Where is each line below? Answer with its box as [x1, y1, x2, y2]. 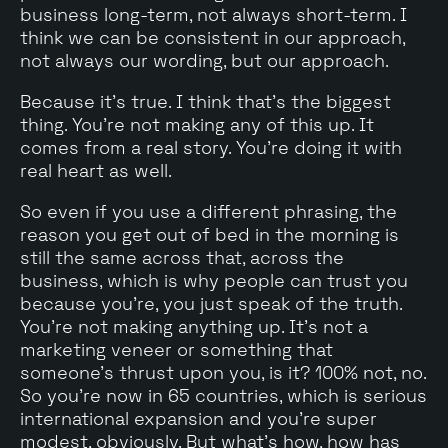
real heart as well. [20, 158, 172, 182]
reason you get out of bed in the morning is [20, 222, 399, 246]
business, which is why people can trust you [20, 268, 408, 292]
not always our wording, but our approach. [20, 48, 389, 72]
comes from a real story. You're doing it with [20, 135, 402, 159]
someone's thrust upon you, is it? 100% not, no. [20, 360, 426, 384]
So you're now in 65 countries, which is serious [20, 383, 427, 407]
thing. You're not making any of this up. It [20, 112, 374, 136]
